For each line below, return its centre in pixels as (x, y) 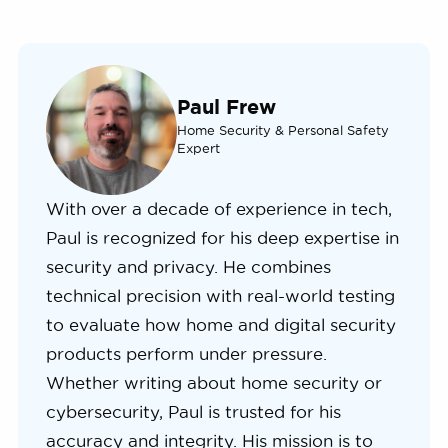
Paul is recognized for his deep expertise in (222, 238)
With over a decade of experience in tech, (218, 209)
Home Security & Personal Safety (282, 129)
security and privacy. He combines (188, 267)
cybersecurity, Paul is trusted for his (193, 412)
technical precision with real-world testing (220, 296)
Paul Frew (226, 106)
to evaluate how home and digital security (220, 325)
